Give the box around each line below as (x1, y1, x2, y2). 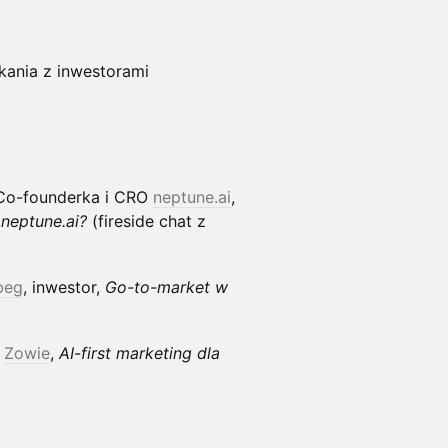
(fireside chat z (87, 210, 206, 231)
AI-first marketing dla (59, 342, 220, 363)
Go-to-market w (105, 276, 228, 297)
